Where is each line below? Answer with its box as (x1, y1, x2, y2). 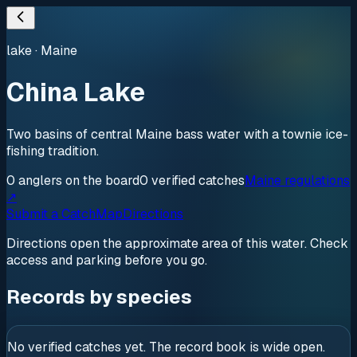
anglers (18, 171, 62, 189)
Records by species (6, 284, 192, 309)
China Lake (6, 76, 145, 109)
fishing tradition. (6, 142, 99, 159)
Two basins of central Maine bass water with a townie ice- (6, 125, 348, 143)
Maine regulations (245, 171, 350, 189)
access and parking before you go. (6, 251, 207, 269)
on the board (62, 171, 139, 189)
